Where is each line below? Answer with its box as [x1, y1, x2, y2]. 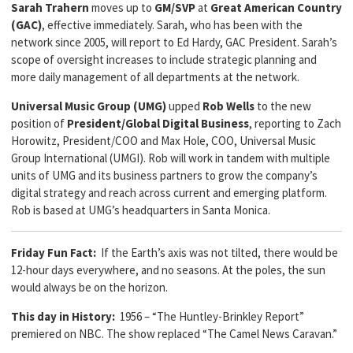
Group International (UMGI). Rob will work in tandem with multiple [11, 150, 330, 165]
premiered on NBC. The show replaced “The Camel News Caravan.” [11, 326, 337, 341]
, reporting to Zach [249, 116, 341, 131]
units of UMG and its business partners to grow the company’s [11, 168, 318, 183]
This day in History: [11, 309, 120, 324]
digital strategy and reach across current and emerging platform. [11, 185, 327, 200]
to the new [255, 98, 311, 113]
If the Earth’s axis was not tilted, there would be [101, 245, 338, 260]
